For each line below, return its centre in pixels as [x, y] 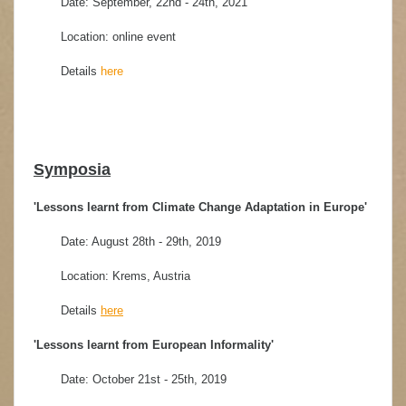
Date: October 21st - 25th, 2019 [144, 379]
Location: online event [120, 37]
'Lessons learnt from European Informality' [154, 345]
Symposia [72, 169]
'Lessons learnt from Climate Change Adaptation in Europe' [200, 207]
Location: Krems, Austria [126, 276]
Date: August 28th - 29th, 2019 [141, 242]
